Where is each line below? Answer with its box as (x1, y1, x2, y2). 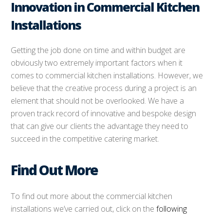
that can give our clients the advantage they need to (11, 121, 189, 131)
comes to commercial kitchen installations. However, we (11, 70, 203, 81)
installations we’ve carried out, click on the (11, 203, 157, 214)
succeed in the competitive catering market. (11, 133, 160, 144)
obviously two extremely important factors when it (11, 57, 183, 68)
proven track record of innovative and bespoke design (11, 108, 197, 119)
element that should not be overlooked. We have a (11, 95, 184, 106)
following (156, 203, 187, 214)
